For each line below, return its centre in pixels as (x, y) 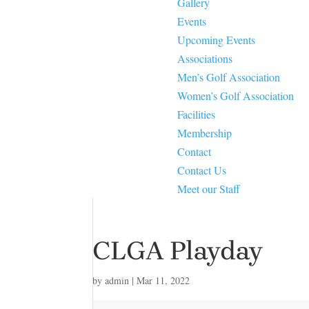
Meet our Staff (209, 189)
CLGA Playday (178, 251)
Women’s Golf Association (236, 96)
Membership (205, 133)
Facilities (197, 114)
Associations (205, 59)
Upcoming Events (217, 40)
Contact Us (202, 170)
